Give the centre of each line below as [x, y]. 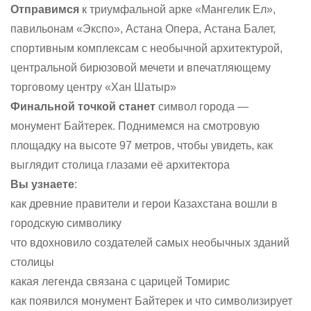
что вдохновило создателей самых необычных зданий [150, 243]
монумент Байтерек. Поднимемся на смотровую [135, 126]
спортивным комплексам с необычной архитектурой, [146, 48]
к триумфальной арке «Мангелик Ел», [177, 9]
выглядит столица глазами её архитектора [120, 165]
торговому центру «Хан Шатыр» [93, 87]
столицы [32, 262]
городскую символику [66, 223]
